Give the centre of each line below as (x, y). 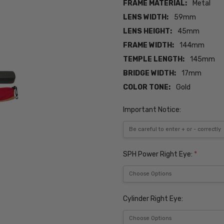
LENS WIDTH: (146, 17)
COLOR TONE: (147, 87)
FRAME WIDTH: (149, 45)
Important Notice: (152, 109)
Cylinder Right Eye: (153, 199)
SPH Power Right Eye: (159, 154)
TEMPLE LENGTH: (154, 59)
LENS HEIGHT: (148, 31)
